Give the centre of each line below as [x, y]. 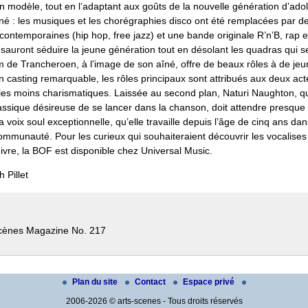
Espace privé [209, 282]
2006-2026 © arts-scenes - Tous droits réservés [154, 301]
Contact [151, 282]
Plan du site [96, 282]
